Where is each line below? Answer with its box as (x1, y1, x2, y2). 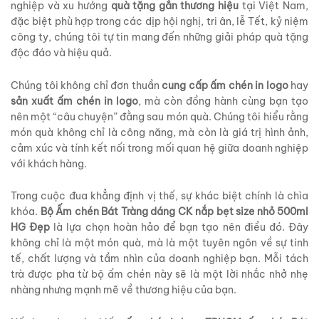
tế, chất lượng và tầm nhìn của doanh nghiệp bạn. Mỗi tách (11, 252, 308, 266)
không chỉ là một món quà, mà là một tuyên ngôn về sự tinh (11, 236, 308, 250)
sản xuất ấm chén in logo (11, 94, 138, 108)
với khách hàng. (11, 157, 87, 170)
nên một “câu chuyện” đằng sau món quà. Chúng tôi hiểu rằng (11, 110, 308, 123)
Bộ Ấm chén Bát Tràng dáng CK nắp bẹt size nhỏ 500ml (40, 205, 308, 219)
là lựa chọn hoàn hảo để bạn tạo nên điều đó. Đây (50, 221, 309, 234)
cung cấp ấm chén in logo (162, 78, 288, 92)
